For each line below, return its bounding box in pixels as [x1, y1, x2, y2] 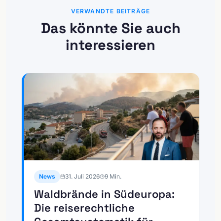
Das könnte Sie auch [40, 18, 181, 37]
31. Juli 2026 [65, 173, 100, 180]
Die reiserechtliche [34, 201, 135, 215]
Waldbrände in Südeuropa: [34, 187, 175, 201]
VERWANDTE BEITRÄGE [71, 7, 150, 15]
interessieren [66, 35, 155, 54]
